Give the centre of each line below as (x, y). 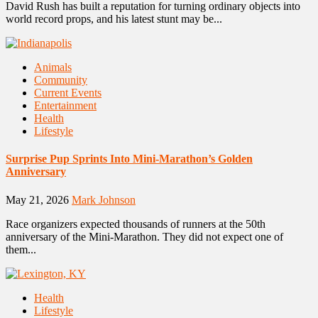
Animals (53, 67)
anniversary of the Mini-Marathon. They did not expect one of (144, 236)
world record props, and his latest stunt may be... (114, 19)
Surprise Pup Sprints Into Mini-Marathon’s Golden (129, 159)
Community (61, 80)
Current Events (68, 93)
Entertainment (65, 105)
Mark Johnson (104, 199)
